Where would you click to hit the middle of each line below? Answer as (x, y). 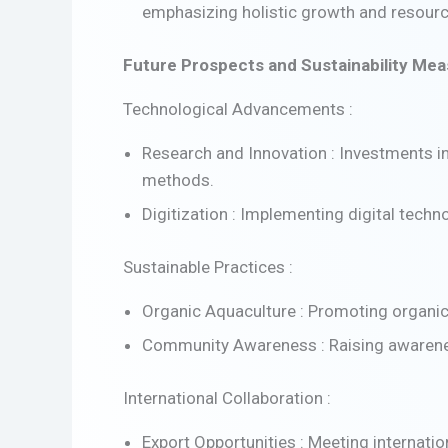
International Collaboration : (227, 397)
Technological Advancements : (238, 108)
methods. (177, 179)
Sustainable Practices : (208, 266)
